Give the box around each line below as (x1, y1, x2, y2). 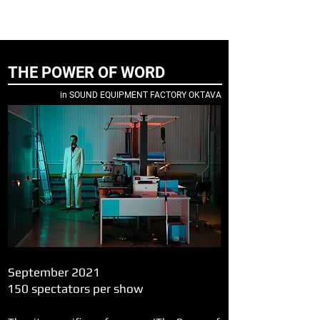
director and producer (6, 21, 140, 38)
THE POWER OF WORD (8, 64, 165, 81)
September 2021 (8, 265, 100, 279)
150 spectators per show (7, 281, 143, 296)
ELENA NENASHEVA (6, 1, 182, 24)
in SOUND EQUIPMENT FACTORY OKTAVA (60, 90, 221, 100)
